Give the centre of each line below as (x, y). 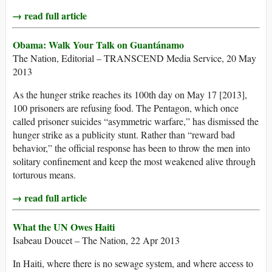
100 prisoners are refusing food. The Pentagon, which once (126, 108)
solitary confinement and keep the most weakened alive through (134, 161)
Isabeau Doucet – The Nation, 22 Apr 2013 (96, 240)
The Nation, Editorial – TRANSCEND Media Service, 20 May (134, 58)
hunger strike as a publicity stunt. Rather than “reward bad (124, 135)
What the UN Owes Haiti (64, 227)
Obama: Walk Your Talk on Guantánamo (98, 45)
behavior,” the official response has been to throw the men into (131, 148)
